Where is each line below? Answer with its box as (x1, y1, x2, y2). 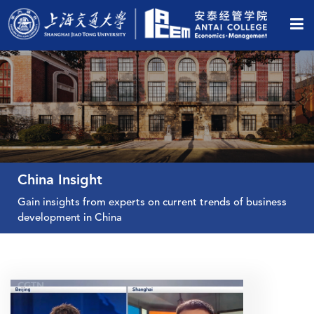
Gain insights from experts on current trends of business (18, 197, 287, 208)
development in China (18, 212, 122, 224)
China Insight (18, 173, 102, 188)
